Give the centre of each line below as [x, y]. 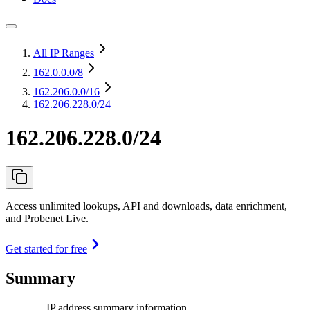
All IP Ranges [64, 53]
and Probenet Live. [47, 218]
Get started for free [46, 248]
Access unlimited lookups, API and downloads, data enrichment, [146, 206]
